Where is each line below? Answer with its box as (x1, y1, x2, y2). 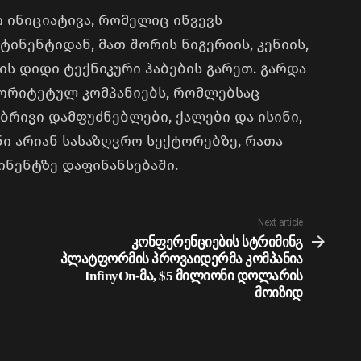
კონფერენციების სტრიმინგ (131, 234, 303, 251)
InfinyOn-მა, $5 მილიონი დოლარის (84, 268, 303, 284)
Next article (258, 217, 303, 229)
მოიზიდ (255, 285, 303, 301)
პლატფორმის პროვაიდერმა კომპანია (60, 251, 303, 268)
